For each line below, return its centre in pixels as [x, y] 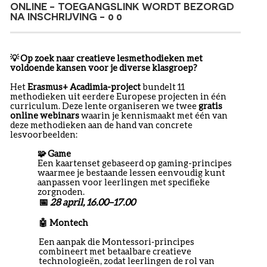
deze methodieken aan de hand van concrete [101, 125]
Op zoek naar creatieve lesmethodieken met [111, 58]
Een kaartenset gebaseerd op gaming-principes [135, 163]
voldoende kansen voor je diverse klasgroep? [105, 68]
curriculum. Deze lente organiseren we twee [104, 106]
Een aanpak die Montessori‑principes [116, 242]
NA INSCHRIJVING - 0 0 [66, 16]
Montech [68, 223]
